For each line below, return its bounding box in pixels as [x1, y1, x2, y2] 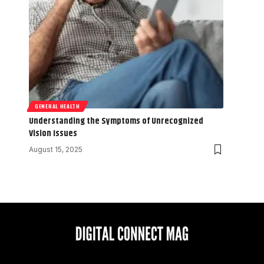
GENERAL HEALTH [35, 101, 80, 110]
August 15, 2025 [29, 144, 82, 154]
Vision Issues [29, 126, 77, 140]
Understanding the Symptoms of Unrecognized [29, 114, 203, 128]
